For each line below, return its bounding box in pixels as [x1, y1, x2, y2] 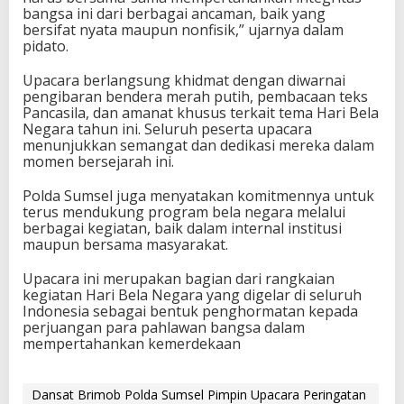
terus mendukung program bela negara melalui [23, 202, 345, 222]
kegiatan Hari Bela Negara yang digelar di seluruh [23, 285, 362, 305]
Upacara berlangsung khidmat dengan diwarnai [23, 70, 345, 90]
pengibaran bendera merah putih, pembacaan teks [23, 87, 368, 106]
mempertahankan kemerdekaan [23, 334, 241, 353]
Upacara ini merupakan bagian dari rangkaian [23, 269, 335, 289]
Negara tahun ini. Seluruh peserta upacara [23, 119, 312, 139]
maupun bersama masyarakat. [23, 234, 228, 254]
